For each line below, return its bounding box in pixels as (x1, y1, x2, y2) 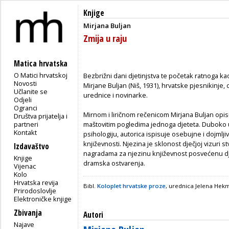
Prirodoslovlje (14, 186, 57, 195)
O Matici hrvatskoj (14, 70, 68, 80)
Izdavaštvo (14, 141, 49, 152)
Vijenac (14, 161, 36, 171)
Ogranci (14, 103, 38, 112)
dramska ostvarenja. (83, 158, 145, 168)
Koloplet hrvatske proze (97, 182, 166, 190)
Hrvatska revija (14, 177, 59, 187)
